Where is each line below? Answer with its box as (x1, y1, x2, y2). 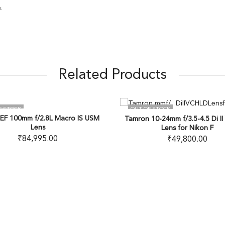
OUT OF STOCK (120, 106, 160, 112)
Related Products (58, 68, 167, 83)
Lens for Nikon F (150, 124, 203, 132)
